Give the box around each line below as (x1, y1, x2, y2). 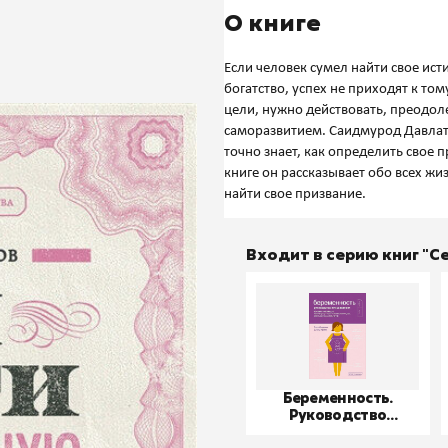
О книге (224, 9, 321, 38)
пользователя (285, 424, 390, 442)
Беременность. (282, 390, 393, 408)
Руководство (288, 407, 387, 425)
